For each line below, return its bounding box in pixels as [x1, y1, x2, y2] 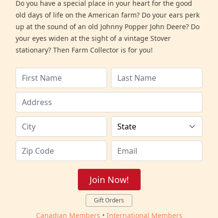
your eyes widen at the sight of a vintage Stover [16, 33, 171, 43]
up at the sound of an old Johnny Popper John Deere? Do [16, 21, 200, 31]
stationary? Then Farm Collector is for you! [16, 45, 153, 54]
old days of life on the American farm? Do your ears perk [16, 10, 200, 19]
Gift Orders [94, 196, 124, 204]
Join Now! [89, 173, 129, 185]
